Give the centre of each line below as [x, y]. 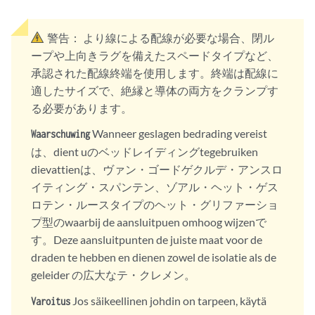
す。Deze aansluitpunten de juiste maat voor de [147, 240]
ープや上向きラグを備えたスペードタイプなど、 [155, 55]
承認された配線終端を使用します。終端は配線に [155, 73]
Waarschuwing [60, 134]
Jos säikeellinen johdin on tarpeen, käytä [168, 300]
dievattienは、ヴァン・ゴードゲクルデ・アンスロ [157, 169]
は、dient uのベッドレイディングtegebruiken [144, 152]
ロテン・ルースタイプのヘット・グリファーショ [155, 205]
